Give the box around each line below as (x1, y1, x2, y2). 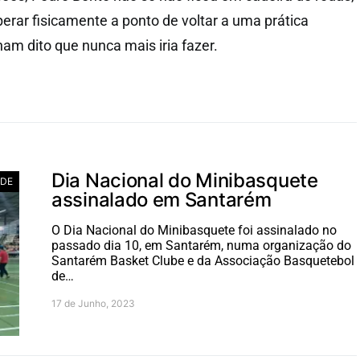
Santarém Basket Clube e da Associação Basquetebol (51, 252, 354, 268)
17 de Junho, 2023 (51, 297, 135, 309)
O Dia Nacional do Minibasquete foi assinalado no (51, 222, 337, 238)
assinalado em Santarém (51, 187, 272, 211)
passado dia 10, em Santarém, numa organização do (51, 237, 351, 253)
